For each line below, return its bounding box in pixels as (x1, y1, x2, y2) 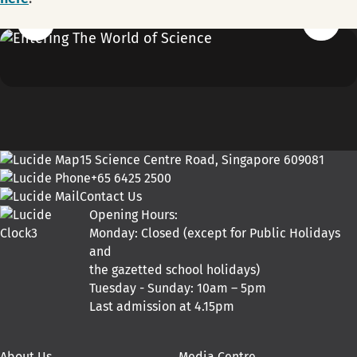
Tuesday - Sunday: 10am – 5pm (89, 280, 267, 296)
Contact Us (80, 189, 142, 205)
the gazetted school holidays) (89, 262, 261, 278)
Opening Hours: (89, 207, 178, 223)
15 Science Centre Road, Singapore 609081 (80, 152, 324, 168)
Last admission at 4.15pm (89, 299, 235, 315)
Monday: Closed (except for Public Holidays (89, 226, 341, 241)
